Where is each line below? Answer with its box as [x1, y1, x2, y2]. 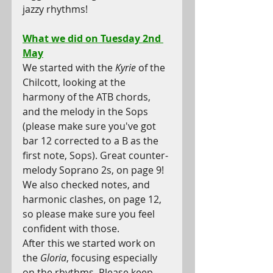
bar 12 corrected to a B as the [23, 134, 161, 147]
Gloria [40, 251, 66, 264]
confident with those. [23, 222, 122, 235]
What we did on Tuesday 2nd [23, 32, 163, 45]
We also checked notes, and [23, 178, 152, 191]
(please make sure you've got [23, 119, 158, 133]
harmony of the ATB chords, [23, 90, 153, 104]
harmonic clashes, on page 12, [23, 193, 164, 206]
